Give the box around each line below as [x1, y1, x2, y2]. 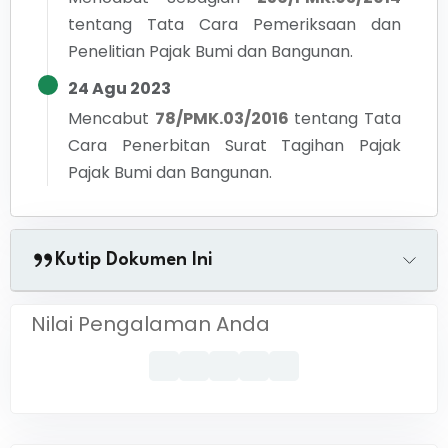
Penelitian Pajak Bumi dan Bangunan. [68, 40, 353, 63]
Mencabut [68, 107, 149, 130]
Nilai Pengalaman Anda [31, 310, 270, 338]
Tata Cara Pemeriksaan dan [147, 13, 401, 36]
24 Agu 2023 [68, 77, 171, 100]
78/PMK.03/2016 [154, 107, 289, 130]
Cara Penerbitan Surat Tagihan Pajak [68, 134, 401, 157]
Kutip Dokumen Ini [55, 251, 213, 269]
